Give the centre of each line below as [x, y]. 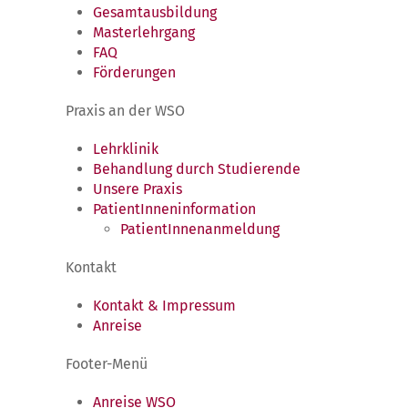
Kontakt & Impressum [164, 306]
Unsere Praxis [138, 189]
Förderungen [134, 73]
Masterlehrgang [144, 33]
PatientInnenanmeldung [200, 229]
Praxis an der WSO [125, 111]
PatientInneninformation [174, 209]
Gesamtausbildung [155, 13]
